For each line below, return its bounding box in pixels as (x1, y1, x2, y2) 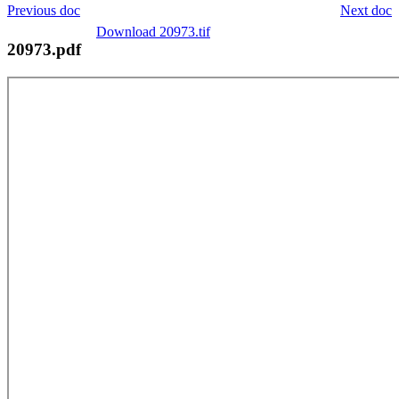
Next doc (340, 2, 392, 18)
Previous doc (7, 2, 80, 18)
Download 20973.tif (96, 23, 210, 39)
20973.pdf (7, 39, 81, 59)
